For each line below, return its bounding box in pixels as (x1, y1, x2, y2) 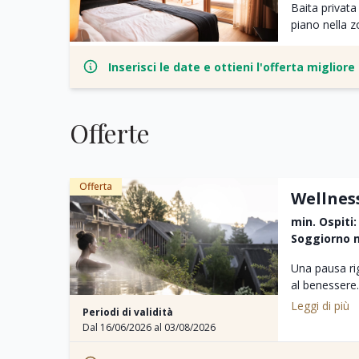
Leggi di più (290, 297, 349, 313)
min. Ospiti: (290, 213, 357, 229)
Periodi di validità (83, 305, 173, 319)
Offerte (70, 115, 150, 150)
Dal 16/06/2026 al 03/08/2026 (83, 320, 216, 334)
